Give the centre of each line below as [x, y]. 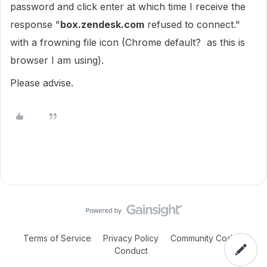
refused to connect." [192, 24]
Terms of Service [57, 238]
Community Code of [209, 238]
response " [35, 24]
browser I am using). [57, 60]
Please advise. [42, 83]
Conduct [131, 251]
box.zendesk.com [102, 24]
